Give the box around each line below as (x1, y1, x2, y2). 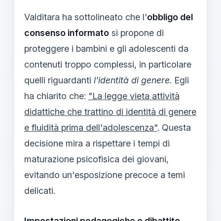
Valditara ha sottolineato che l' (24, 11, 147, 22)
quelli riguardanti (24, 74, 94, 85)
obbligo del (147, 11, 193, 22)
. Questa (157, 122, 191, 133)
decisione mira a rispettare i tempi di (24, 138, 170, 148)
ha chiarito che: (24, 90, 88, 101)
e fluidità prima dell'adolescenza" (24, 122, 157, 133)
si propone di (109, 27, 164, 38)
